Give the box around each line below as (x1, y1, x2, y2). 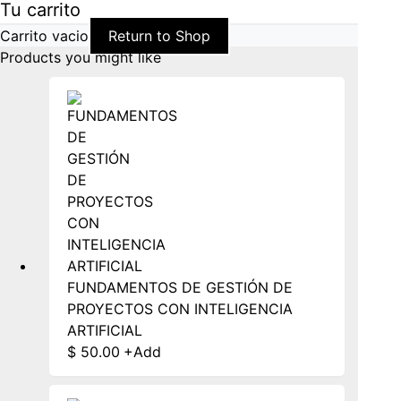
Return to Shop (108, 26, 210, 45)
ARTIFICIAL (67, 320, 142, 339)
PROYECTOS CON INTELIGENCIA (67, 299, 293, 318)
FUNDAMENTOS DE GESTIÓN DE (67, 277, 293, 296)
